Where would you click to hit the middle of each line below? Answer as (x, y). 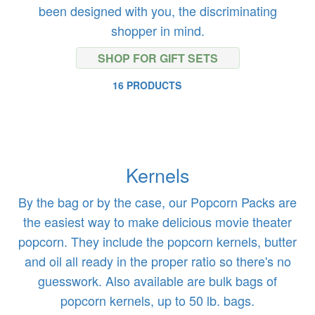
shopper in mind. (157, 30)
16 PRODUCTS (147, 85)
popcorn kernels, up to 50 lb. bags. (157, 300)
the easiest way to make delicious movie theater (157, 221)
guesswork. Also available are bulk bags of (157, 281)
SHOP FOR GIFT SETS (157, 58)
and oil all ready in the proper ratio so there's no (157, 261)
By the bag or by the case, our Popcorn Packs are (157, 202)
